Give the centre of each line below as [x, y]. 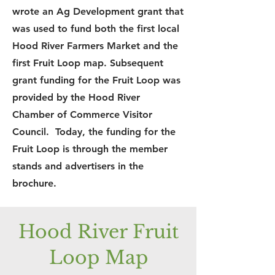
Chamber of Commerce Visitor [82, 114]
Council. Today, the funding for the [94, 132]
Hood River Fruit [98, 232]
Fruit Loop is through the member [90, 149]
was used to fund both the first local [96, 29]
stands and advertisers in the [78, 166]
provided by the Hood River [76, 97]
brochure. [34, 183]
